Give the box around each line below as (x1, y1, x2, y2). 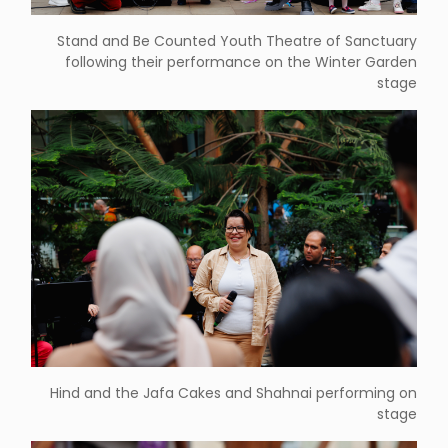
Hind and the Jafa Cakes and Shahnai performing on (49, 382, 417, 403)
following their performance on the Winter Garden (64, 51, 417, 72)
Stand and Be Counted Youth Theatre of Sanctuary (56, 30, 417, 51)
